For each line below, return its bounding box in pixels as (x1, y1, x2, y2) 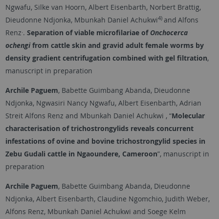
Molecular (171, 111, 205, 121)
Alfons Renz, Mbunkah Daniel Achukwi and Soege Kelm (5, 207, 186, 217)
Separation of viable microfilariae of (26, 28, 150, 38)
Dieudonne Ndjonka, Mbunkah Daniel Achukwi (5, 15, 158, 25)
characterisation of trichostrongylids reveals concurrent (5, 124, 194, 133)
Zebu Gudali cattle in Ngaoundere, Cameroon (5, 149, 157, 159)
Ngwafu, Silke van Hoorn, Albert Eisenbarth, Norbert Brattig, (5, 2, 201, 12)
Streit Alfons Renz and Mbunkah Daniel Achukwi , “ (5, 111, 172, 121)
